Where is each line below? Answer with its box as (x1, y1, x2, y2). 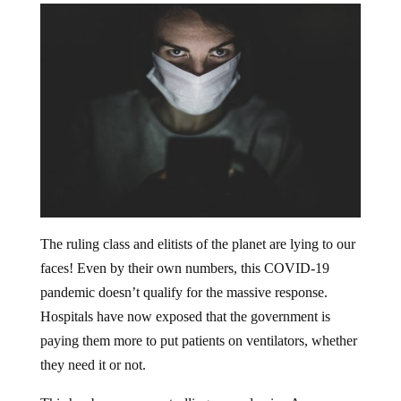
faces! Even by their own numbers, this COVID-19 (39, 260, 329, 276)
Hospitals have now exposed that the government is (39, 308, 330, 324)
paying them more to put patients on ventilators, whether (39, 332, 357, 348)
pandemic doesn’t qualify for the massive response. (39, 284, 331, 300)
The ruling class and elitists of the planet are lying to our (39, 235, 355, 252)
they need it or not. (39, 356, 146, 372)
